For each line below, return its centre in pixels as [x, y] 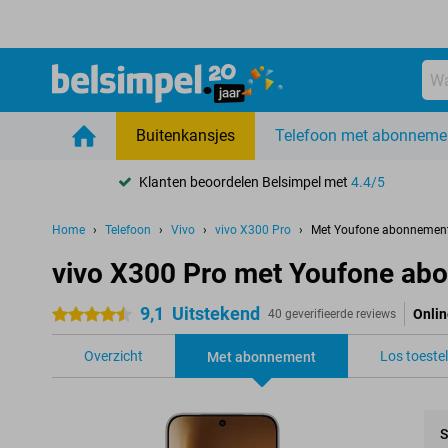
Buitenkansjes [185, 135]
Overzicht [113, 356]
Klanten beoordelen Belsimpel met [245, 181]
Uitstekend [216, 313]
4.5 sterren [85, 315]
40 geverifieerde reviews [332, 314]
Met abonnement [261, 357]
